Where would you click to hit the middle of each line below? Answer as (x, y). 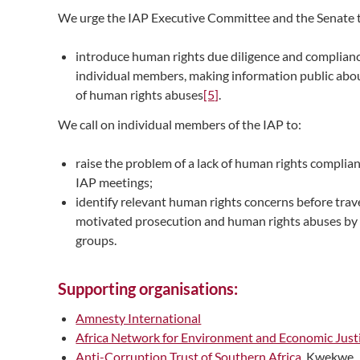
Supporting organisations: (148, 288)
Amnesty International (139, 317)
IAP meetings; (115, 182)
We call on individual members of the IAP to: (180, 124)
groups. (96, 239)
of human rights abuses (140, 94)
